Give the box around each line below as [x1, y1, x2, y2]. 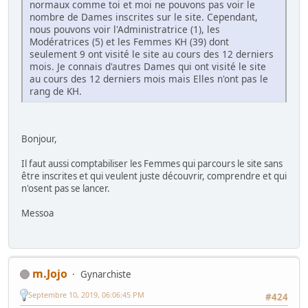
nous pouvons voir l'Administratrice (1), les [30, 23, 220, 36]
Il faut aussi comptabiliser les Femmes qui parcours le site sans [21, 157, 283, 170]
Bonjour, [21, 133, 57, 146]
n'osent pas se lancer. [21, 182, 110, 195]
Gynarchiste [80, 267, 131, 280]
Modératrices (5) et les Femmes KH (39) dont [30, 35, 229, 49]
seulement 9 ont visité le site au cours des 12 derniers [30, 47, 274, 61]
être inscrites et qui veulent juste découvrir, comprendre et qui [21, 170, 287, 183]
